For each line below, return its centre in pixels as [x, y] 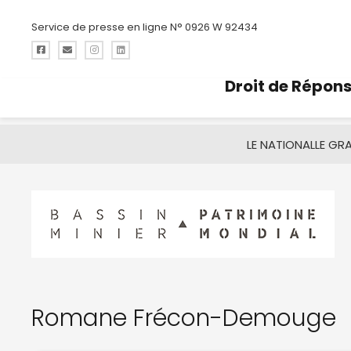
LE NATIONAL [280, 144]
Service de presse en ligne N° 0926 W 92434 [145, 27]
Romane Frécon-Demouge [184, 318]
